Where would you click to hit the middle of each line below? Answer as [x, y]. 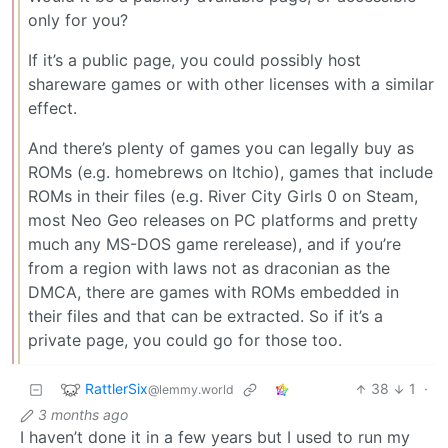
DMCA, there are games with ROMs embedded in [213, 292]
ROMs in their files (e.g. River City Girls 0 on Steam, [223, 196]
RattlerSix [116, 388]
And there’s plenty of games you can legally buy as [221, 148]
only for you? [78, 20]
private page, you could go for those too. [185, 340]
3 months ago [83, 415]
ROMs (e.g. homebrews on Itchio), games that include [230, 172]
